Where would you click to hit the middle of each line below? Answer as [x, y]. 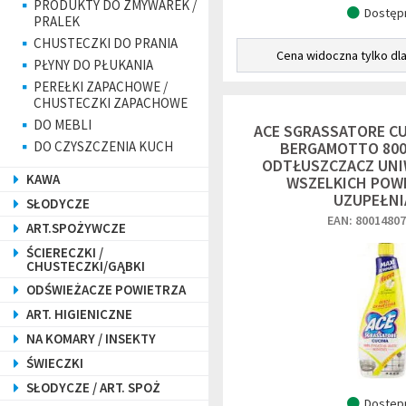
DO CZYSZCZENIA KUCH [103, 146]
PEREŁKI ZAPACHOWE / [101, 87]
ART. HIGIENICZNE [79, 314]
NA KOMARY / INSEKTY [91, 338]
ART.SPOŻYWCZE [76, 228]
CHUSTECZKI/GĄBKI [86, 266]
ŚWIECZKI [55, 363]
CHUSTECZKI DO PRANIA [106, 43]
